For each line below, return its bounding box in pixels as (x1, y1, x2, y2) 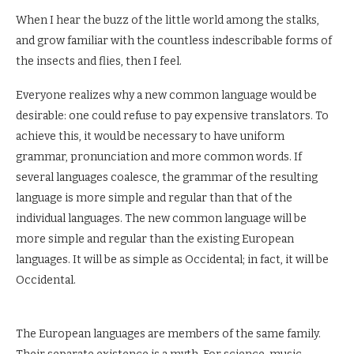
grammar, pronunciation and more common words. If (16, 149, 302, 164)
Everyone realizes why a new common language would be (16, 88, 317, 102)
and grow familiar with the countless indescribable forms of (16, 33, 332, 47)
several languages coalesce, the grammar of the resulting (16, 170, 318, 184)
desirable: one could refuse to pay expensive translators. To (16, 108, 329, 122)
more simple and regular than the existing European (16, 232, 294, 246)
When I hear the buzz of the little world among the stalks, (16, 13, 319, 27)
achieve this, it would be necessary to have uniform (16, 129, 284, 143)
